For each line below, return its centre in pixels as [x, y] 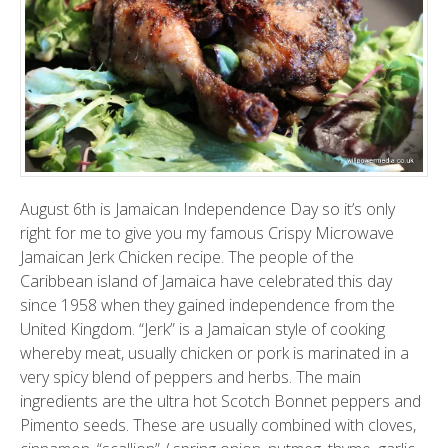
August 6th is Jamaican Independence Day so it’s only [207, 208]
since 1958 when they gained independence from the [207, 304]
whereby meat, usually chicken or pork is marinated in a [214, 352]
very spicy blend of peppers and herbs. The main [190, 376]
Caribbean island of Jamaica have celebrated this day [206, 280]
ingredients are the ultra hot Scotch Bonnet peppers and [220, 400]
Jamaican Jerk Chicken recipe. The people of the [187, 256]
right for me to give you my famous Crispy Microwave [207, 232]
